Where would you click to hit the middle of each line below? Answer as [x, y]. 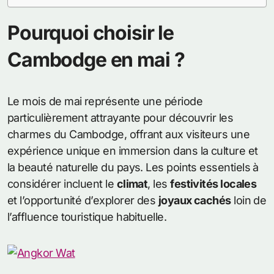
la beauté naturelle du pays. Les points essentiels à [133, 167]
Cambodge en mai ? [96, 60]
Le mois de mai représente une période [105, 101]
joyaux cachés [194, 200]
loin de [249, 200]
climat [132, 184]
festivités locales [213, 184]
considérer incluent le [62, 184]
